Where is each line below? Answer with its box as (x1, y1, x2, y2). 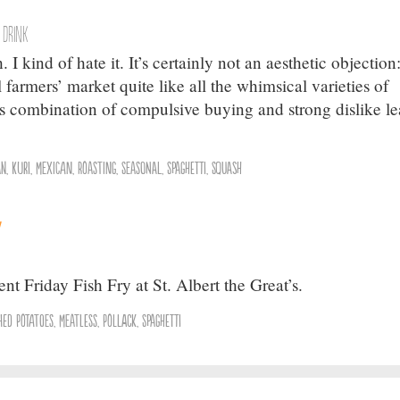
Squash (212, 157, 243, 176)
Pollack (103, 310, 137, 329)
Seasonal (121, 157, 162, 176)
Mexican (36, 157, 73, 176)
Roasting (78, 157, 117, 176)
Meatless (59, 310, 98, 329)
